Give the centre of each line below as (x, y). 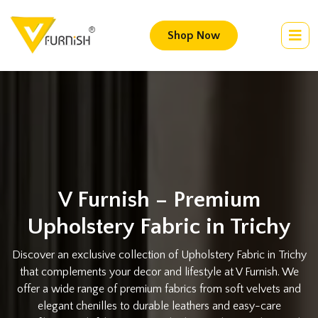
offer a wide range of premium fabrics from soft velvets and (159, 289)
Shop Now (193, 35)
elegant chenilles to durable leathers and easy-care (159, 306)
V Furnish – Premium (159, 200)
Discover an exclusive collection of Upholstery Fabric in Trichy (159, 255)
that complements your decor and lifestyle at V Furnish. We (159, 272)
